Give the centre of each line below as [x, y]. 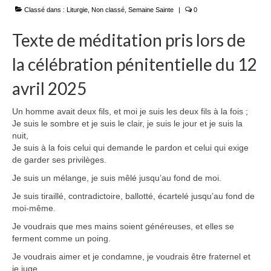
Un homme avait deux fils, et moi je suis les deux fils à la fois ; [130, 112]
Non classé [108, 10]
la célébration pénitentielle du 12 [135, 64]
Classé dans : [44, 10]
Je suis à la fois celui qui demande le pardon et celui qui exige [130, 148]
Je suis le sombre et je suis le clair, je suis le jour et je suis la [127, 124]
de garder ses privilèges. [59, 160]
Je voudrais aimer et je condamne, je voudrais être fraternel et [131, 257]
